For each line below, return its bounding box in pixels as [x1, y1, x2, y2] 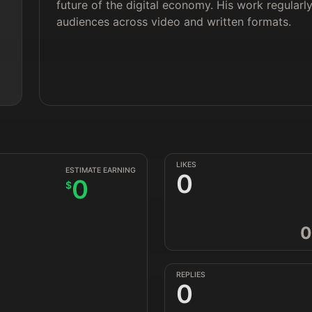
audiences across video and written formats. [56, 15, 292, 29]
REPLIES [176, 270, 205, 279]
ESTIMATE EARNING [65, 166, 136, 175]
